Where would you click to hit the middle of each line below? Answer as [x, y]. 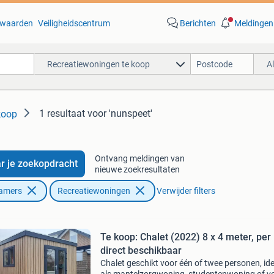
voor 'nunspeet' [120, 113]
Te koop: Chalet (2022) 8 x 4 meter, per [107, 237]
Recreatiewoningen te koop [98, 64]
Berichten [198, 23]
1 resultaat [62, 113]
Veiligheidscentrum [74, 23]
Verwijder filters [186, 191]
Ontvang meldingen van [139, 158]
